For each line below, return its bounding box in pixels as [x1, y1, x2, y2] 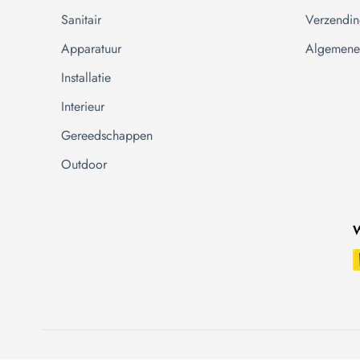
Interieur [61, 97, 104, 116]
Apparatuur [61, 39, 121, 58]
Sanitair [61, 10, 101, 29]
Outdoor [61, 155, 107, 174]
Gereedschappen [61, 126, 153, 145]
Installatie [61, 68, 111, 87]
